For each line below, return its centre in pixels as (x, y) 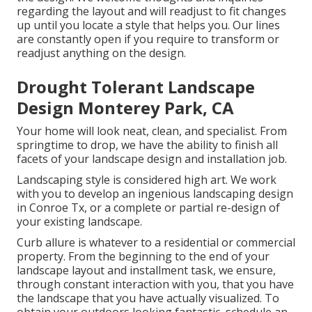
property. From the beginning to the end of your (143, 257)
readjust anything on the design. (101, 53)
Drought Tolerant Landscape (136, 87)
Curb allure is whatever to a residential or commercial (156, 243)
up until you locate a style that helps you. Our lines (148, 25)
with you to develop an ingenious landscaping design (155, 194)
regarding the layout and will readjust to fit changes (151, 11)
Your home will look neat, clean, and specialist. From (152, 131)
